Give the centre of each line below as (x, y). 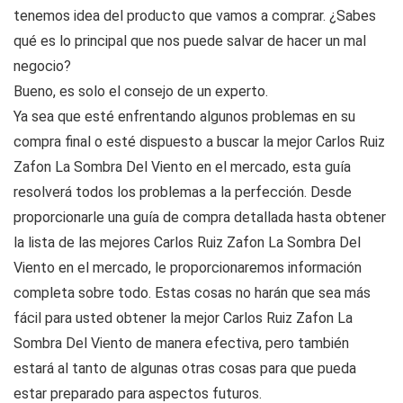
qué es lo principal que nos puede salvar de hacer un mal (190, 41)
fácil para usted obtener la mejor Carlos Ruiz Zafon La (183, 318)
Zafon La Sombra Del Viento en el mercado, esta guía (182, 167)
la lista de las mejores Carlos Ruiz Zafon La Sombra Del (187, 243)
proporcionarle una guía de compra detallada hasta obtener (200, 218)
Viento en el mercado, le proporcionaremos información (188, 268)
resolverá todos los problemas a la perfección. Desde (183, 193)
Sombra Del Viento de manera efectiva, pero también (181, 344)
